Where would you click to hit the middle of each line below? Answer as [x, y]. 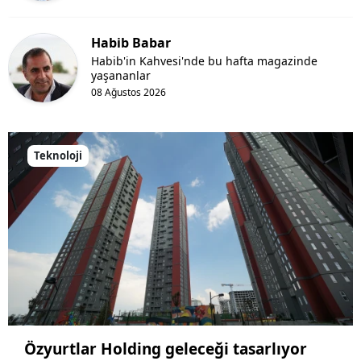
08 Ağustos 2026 [129, 92]
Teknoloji [58, 155]
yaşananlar [121, 75]
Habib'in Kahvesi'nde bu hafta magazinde [204, 60]
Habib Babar [131, 42]
